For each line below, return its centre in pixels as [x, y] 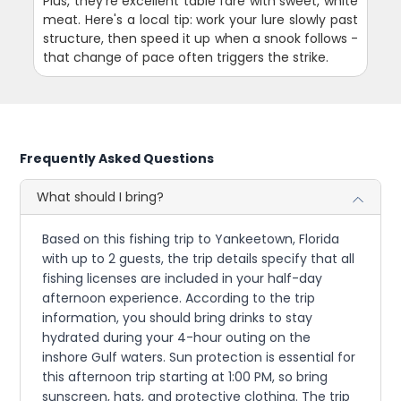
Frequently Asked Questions [117, 158]
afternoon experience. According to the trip [179, 298]
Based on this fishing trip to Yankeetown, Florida [191, 239]
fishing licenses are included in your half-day [183, 278]
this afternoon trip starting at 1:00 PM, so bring [185, 376]
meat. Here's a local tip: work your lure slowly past [200, 19]
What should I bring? [101, 196]
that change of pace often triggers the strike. [186, 57]
